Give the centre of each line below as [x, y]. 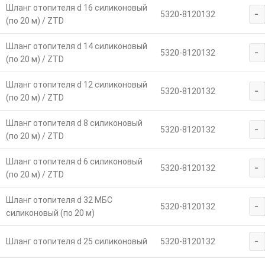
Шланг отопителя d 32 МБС [59, 200]
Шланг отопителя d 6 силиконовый [74, 161]
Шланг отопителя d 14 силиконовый [76, 46]
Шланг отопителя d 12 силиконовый [76, 84]
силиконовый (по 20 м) [50, 213]
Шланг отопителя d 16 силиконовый [76, 7]
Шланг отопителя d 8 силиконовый [74, 123]
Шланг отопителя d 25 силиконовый [76, 241]
